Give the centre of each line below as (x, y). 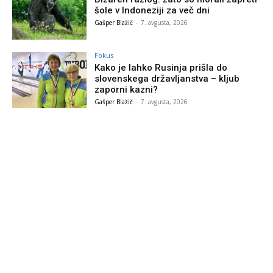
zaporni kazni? (126, 90)
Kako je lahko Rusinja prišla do (161, 68)
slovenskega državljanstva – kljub (167, 79)
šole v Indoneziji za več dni (152, 11)
